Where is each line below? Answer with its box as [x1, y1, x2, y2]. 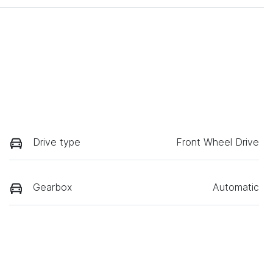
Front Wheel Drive [176, 135, 259, 148]
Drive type [33, 135, 80, 148]
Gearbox [33, 180, 72, 193]
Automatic [213, 180, 259, 193]
